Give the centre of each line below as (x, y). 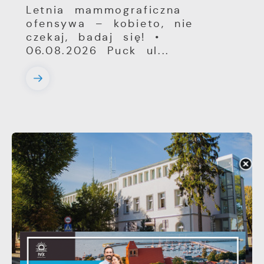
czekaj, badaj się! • (93, 37)
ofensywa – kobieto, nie (110, 24)
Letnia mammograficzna (104, 10)
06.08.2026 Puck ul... (98, 51)
